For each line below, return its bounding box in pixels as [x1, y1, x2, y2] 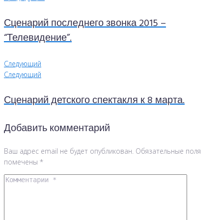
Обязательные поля [134, 146, 201, 156]
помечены [4, 157, 40, 166]
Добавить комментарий [4, 120, 110, 137]
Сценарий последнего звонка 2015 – [4, 15, 166, 31]
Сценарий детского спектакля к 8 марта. [4, 92, 185, 109]
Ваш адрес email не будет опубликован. [4, 146, 134, 156]
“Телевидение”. [4, 30, 72, 46]
